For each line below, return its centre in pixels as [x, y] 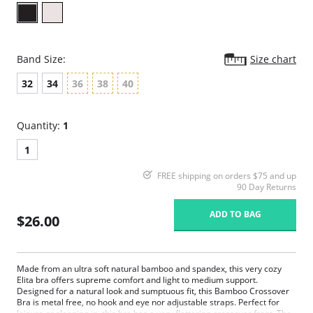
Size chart [273, 59]
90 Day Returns [267, 187]
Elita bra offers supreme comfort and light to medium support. [137, 280]
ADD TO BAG [235, 214]
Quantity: [40, 125]
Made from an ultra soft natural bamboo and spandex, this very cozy [149, 269]
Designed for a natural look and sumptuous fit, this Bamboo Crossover [153, 291]
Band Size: [41, 59]
